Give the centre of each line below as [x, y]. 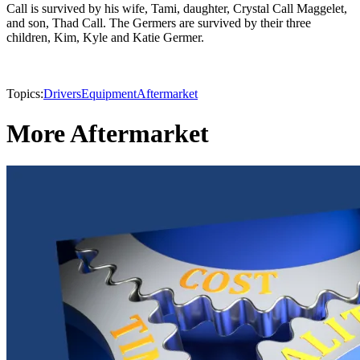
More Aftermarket [108, 133]
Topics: [25, 94]
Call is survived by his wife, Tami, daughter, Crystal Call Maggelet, [177, 9]
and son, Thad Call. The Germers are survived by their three [159, 23]
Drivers [62, 94]
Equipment [109, 94]
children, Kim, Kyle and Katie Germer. [105, 38]
